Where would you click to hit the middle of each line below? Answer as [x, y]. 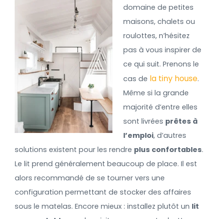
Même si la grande [156, 93]
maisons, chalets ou [159, 21]
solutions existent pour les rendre [74, 149]
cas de [136, 78]
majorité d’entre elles [160, 107]
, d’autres [170, 135]
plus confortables [168, 149]
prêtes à [181, 121]
